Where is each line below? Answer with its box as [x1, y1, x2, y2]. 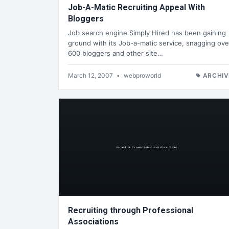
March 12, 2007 [68, 72, 114, 80]
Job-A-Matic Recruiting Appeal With [68, 2, 205, 12]
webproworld [124, 72, 161, 80]
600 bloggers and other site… [68, 49, 163, 58]
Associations [68, 217, 119, 227]
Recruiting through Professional [68, 205, 193, 216]
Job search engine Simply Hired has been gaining [68, 29, 226, 37]
